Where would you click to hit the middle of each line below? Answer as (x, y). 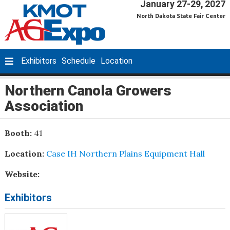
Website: (22, 174)
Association (44, 106)
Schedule (79, 61)
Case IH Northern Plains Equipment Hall (125, 153)
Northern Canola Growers (88, 90)
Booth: (19, 133)
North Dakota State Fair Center (181, 16)
